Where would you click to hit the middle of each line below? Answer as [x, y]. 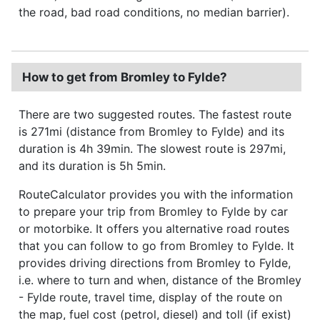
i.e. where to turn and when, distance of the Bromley [160, 280]
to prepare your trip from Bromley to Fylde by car [153, 211]
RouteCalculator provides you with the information [156, 194]
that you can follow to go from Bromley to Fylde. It [156, 245]
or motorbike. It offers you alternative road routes [154, 228]
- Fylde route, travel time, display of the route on [150, 297]
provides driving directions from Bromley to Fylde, [155, 262]
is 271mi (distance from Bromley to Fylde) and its [151, 131]
